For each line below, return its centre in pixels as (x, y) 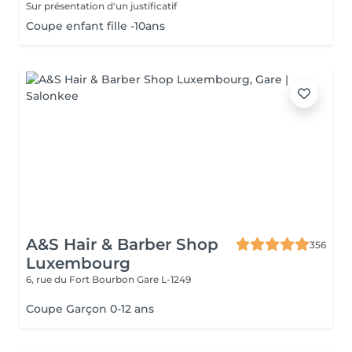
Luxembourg (78, 263)
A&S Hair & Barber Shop (122, 244)
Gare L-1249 (164, 279)
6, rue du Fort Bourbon (81, 279)
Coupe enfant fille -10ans (95, 26)
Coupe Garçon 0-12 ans (90, 309)
